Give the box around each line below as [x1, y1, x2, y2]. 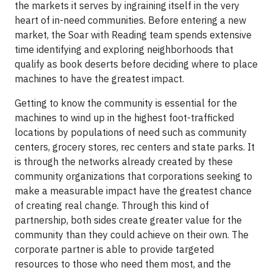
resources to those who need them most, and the [15, 258, 231, 270]
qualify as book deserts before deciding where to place [15, 58, 258, 70]
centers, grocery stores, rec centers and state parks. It [15, 141, 255, 153]
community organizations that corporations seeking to [15, 170, 252, 182]
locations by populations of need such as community [15, 126, 247, 138]
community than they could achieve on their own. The [15, 229, 249, 241]
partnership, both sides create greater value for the [15, 214, 242, 226]
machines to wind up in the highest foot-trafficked [15, 112, 234, 124]
